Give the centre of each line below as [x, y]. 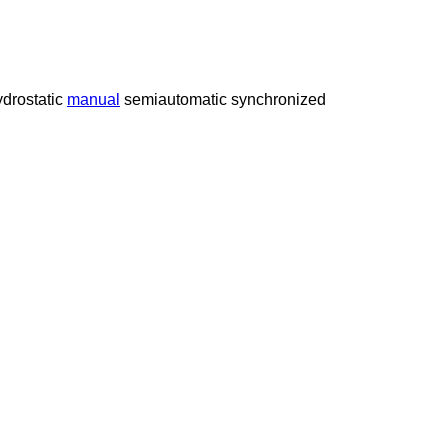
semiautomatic [175, 99]
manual [93, 99]
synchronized [278, 99]
